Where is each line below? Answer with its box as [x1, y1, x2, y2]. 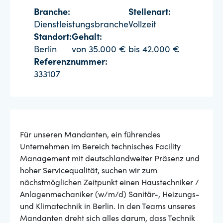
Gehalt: [72, 33, 102, 42]
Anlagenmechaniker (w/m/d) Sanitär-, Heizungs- [20, 191, 200, 199]
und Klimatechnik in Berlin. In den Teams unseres [20, 203, 196, 211]
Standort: [34, 33, 72, 42]
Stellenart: [128, 8, 171, 17]
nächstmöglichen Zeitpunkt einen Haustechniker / [20, 179, 199, 187]
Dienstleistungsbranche [34, 21, 128, 30]
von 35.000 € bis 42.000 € [72, 46, 180, 55]
